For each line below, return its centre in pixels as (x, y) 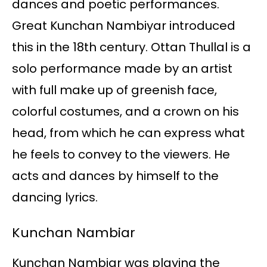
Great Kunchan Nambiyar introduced (124, 26)
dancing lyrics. (55, 198)
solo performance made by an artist (122, 69)
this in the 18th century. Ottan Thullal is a (131, 47)
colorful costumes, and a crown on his (125, 112)
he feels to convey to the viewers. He (121, 155)
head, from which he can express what (128, 133)
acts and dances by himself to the (115, 176)
